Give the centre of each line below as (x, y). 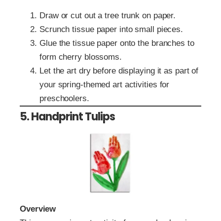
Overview (38, 209)
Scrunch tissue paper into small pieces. (111, 30)
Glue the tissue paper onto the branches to (117, 43)
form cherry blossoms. (81, 57)
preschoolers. (64, 99)
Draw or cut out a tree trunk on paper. (108, 16)
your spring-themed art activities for (105, 85)
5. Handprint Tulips (67, 117)
